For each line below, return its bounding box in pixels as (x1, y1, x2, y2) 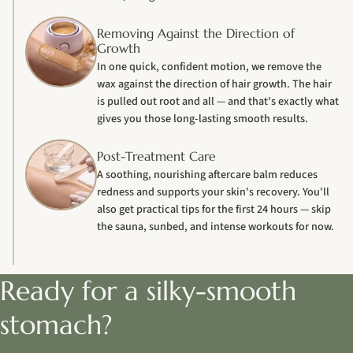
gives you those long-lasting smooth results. (96, 110, 308, 128)
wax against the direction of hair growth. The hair (96, 76, 332, 93)
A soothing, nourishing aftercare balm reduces (96, 166, 318, 184)
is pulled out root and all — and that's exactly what (96, 93, 339, 110)
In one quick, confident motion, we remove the (96, 58, 321, 76)
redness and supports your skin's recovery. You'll (96, 184, 329, 201)
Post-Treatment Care (96, 147, 216, 165)
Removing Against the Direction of (96, 24, 295, 42)
